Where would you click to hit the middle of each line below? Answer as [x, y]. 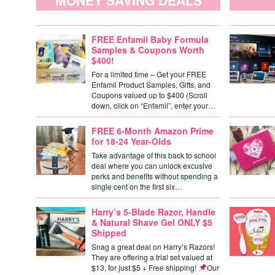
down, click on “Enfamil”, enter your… [153, 105]
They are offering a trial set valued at [152, 257]
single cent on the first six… [137, 186]
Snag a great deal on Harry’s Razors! [153, 246]
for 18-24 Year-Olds [131, 141]
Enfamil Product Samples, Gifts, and [151, 84]
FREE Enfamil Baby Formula [150, 39]
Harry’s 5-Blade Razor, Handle [153, 212]
